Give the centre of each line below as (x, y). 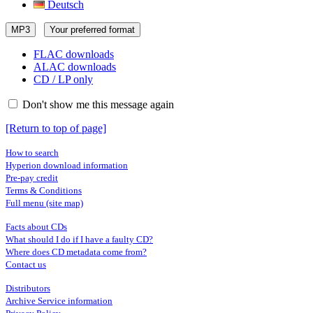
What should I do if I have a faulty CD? (79, 239)
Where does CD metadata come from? (76, 252)
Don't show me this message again (97, 104)
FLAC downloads (74, 54)
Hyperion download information (67, 165)
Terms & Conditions (44, 190)
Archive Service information (59, 301)
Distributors (28, 288)
